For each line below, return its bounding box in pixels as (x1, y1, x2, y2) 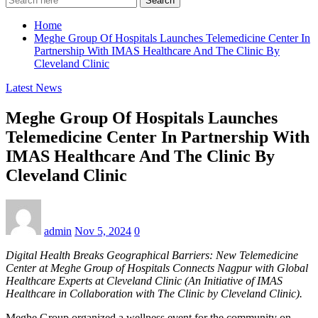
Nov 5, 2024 (75, 224, 131, 237)
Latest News (6, 81, 62, 94)
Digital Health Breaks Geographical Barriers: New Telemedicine (6, 248, 298, 261)
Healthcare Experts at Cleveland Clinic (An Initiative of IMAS (6, 274, 283, 287)
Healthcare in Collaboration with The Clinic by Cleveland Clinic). (6, 287, 302, 300)
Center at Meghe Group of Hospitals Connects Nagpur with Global (6, 261, 308, 274)
